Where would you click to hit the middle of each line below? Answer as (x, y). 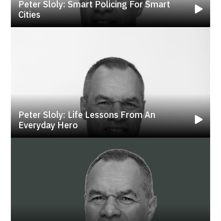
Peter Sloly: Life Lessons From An (87, 115)
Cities (30, 15)
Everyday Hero (48, 125)
